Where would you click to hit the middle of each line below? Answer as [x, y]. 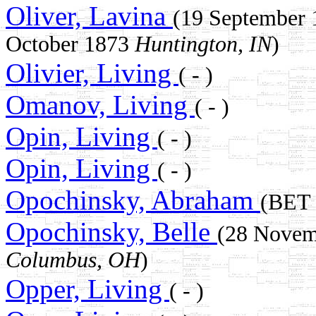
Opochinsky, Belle [111, 232]
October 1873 [70, 44]
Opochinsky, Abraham [133, 200]
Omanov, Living [100, 105]
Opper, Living [87, 289]
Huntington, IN [203, 44]
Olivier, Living [92, 73]
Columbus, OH [73, 260]
